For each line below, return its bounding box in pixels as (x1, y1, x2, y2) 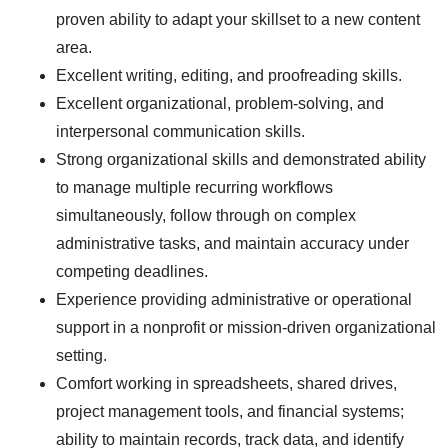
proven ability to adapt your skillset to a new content (56, 11, 420, 29)
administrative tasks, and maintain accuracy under (56, 235, 409, 253)
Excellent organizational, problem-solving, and (56, 95, 384, 113)
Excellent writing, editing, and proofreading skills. (56, 67, 402, 85)
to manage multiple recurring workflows (56, 179, 333, 197)
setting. (56, 347, 107, 365)
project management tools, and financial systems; (56, 403, 404, 421)
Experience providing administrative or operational (56, 291, 412, 309)
